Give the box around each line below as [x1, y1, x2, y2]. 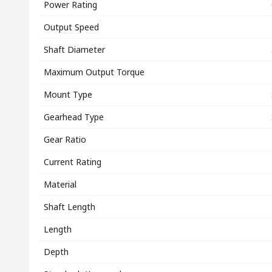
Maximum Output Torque [44, 66, 144, 78]
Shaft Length [44, 201, 95, 212]
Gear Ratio [44, 134, 86, 145]
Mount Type [44, 89, 92, 100]
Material [44, 178, 76, 190]
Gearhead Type [44, 111, 104, 123]
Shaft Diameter [44, 44, 105, 55]
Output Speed [44, 21, 99, 33]
